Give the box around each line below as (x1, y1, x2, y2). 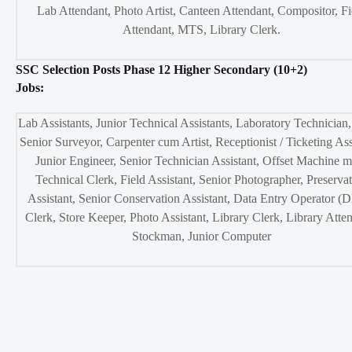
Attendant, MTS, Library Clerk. (122, 23, 280, 37)
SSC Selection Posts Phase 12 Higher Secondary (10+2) (16, 63, 307, 77)
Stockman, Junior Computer (131, 229, 271, 244)
